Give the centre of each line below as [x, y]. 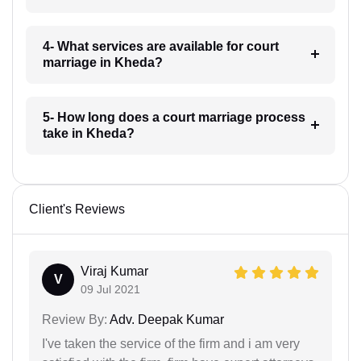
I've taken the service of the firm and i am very [171, 343]
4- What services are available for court [160, 46]
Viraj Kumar [114, 271]
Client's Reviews [77, 209]
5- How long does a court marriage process [174, 117]
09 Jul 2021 [110, 289]
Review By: [75, 319]
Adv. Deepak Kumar [166, 319]
